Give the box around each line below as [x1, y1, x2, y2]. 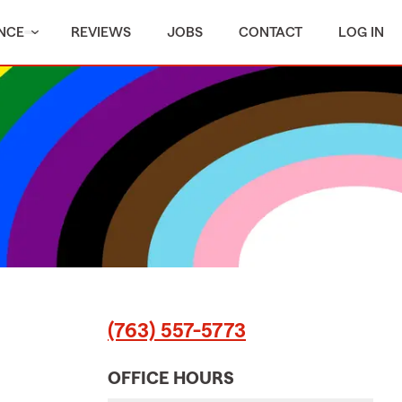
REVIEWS [71, 25, 131, 39]
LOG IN [338, 25, 384, 39]
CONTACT [239, 25, 302, 39]
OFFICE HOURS [108, 370, 234, 388]
